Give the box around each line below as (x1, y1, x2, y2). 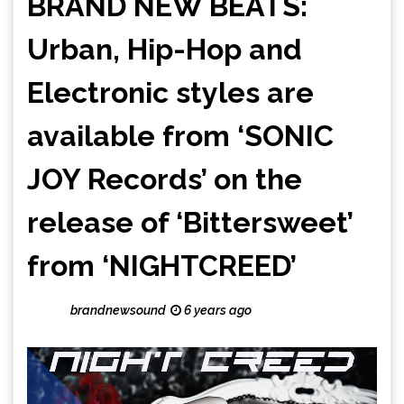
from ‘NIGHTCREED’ (27, 249, 297, 283)
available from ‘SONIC (27, 119, 334, 153)
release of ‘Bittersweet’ (27, 206, 353, 240)
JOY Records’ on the (27, 162, 302, 197)
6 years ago (181, 303, 252, 318)
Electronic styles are (27, 76, 314, 110)
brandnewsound (70, 303, 166, 318)
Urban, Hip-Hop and (27, 32, 302, 67)
